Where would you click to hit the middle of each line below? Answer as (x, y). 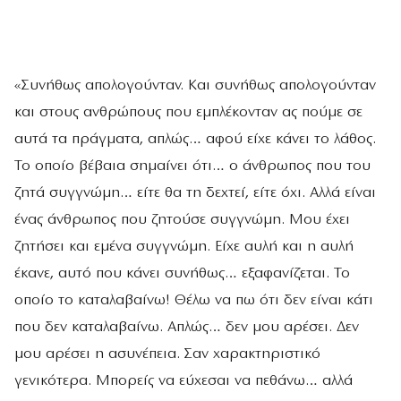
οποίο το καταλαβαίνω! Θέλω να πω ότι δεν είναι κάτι (194, 300)
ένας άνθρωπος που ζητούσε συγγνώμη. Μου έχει (182, 219)
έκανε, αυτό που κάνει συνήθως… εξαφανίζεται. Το (182, 273)
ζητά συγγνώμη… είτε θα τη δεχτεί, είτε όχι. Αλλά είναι (195, 192)
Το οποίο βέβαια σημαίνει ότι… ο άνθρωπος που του (192, 166)
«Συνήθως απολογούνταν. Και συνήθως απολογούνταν (195, 85)
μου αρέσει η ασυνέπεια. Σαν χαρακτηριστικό (167, 354)
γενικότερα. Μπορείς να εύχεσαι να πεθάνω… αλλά (183, 380)
